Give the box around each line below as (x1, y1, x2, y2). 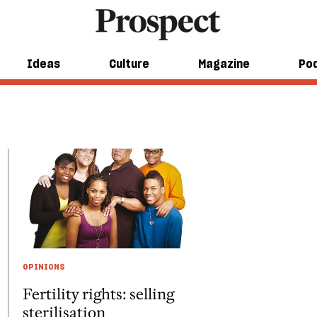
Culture (109, 57, 149, 71)
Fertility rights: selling (23, 284, 174, 304)
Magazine (198, 57, 250, 71)
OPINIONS (23, 261, 65, 272)
